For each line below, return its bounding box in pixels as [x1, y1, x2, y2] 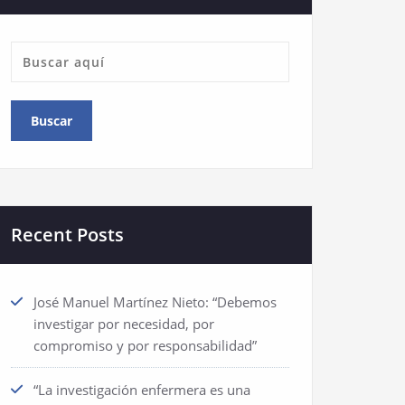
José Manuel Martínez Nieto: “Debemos [33, 293, 277, 311]
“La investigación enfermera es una [33, 381, 250, 399]
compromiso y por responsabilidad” [33, 336, 260, 354]
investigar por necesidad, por [33, 315, 214, 333]
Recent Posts [11, 222, 124, 247]
